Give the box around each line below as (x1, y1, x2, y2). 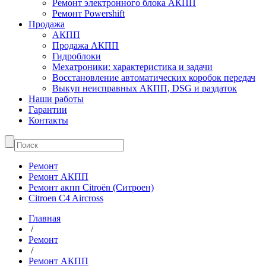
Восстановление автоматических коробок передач (52, 72, 255, 83)
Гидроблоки (52, 51, 101, 61)
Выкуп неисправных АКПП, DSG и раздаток (52, 83, 237, 93)
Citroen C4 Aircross (28, 193, 103, 203)
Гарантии (28, 104, 67, 115)
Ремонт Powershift (52, 8, 125, 18)
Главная (28, 213, 61, 223)
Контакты (28, 115, 68, 125)
